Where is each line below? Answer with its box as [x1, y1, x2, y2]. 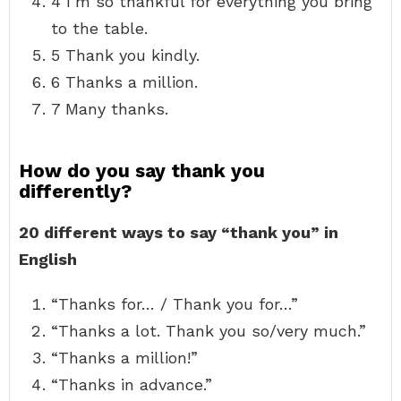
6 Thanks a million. [51, 73, 198, 91]
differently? [19, 180, 132, 202]
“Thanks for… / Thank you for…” [51, 294, 298, 313]
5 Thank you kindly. [51, 46, 200, 64]
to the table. [51, 19, 148, 38]
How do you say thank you [19, 159, 265, 182]
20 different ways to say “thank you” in [19, 223, 338, 242]
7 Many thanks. [51, 99, 168, 118]
